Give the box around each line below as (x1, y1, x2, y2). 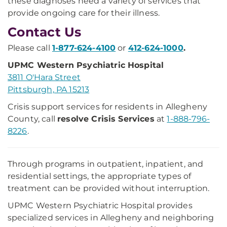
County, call (8, 114, 58, 124)
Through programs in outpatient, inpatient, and (8, 159, 204, 169)
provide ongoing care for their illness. (8, 8, 160, 18)
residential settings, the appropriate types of (8, 171, 192, 181)
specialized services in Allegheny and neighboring (8, 213, 214, 222)
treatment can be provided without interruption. (8, 183, 210, 193)
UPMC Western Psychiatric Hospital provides (8, 201, 193, 210)
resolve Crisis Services (57, 114, 155, 124)
